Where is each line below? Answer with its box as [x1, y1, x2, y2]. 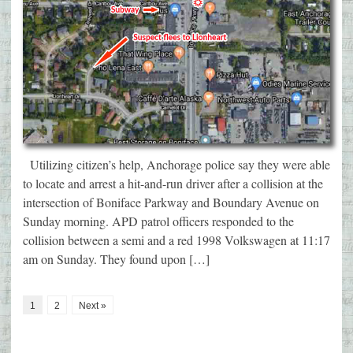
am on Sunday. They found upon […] [23, 251, 210, 268]
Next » [79, 300, 106, 312]
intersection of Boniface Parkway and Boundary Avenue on [23, 194, 319, 211]
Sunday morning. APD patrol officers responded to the [23, 213, 294, 230]
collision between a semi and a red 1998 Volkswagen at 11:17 [23, 232, 330, 249]
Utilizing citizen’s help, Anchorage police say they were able [23, 156, 330, 173]
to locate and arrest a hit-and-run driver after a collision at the [23, 175, 323, 192]
